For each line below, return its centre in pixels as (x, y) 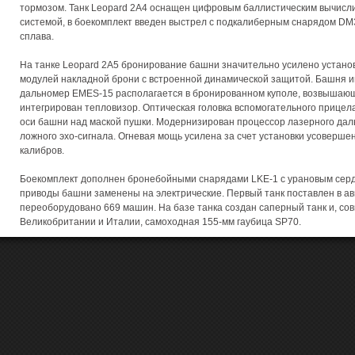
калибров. (42, 151)
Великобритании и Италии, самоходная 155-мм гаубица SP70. (160, 222)
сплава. (37, 36)
